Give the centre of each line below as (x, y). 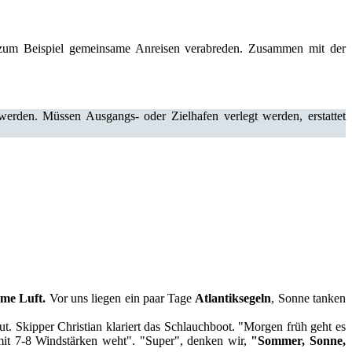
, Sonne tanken (309, 298)
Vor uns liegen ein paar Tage (121, 298)
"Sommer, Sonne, (299, 340)
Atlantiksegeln (233, 298)
